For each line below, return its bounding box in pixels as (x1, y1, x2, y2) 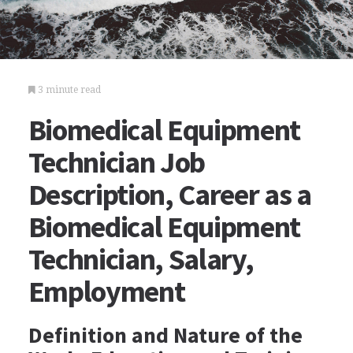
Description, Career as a (28, 176, 311, 213)
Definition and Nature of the (28, 321, 303, 349)
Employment (28, 273, 185, 310)
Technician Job (28, 143, 206, 180)
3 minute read (35, 84, 101, 95)
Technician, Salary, (28, 240, 254, 277)
